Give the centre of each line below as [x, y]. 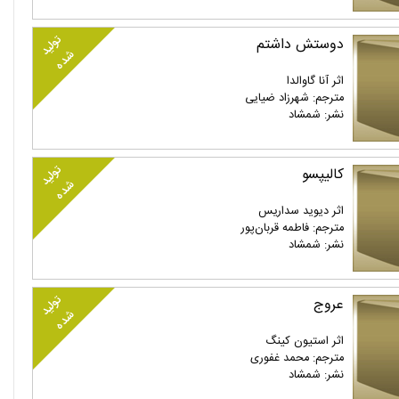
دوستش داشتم [301, 45]
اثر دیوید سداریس [301, 212]
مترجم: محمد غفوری [297, 358]
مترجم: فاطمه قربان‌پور [293, 228]
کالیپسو [323, 175]
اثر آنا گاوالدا [316, 81]
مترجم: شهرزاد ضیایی [295, 98]
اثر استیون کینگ [305, 342]
